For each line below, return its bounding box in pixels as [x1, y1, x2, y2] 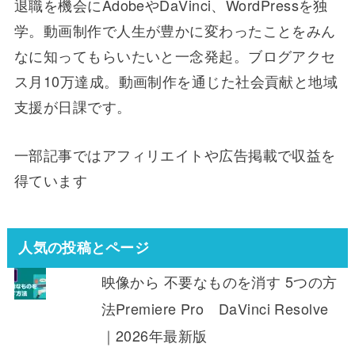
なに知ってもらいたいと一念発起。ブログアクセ [13, 44, 336, 66]
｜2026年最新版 [101, 325, 208, 346]
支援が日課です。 [13, 95, 132, 116]
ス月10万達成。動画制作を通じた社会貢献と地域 [13, 70, 338, 91]
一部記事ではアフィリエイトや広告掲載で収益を [13, 143, 336, 165]
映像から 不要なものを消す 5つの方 [101, 271, 338, 292]
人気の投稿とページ [18, 239, 150, 257]
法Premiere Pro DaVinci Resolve [101, 298, 329, 319]
